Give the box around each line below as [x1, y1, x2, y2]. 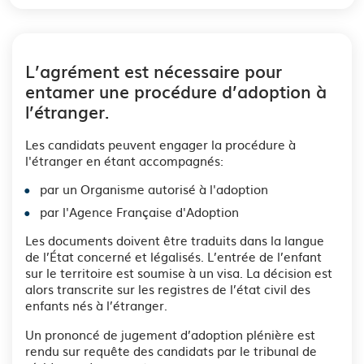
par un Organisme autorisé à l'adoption [40, 179, 268, 198]
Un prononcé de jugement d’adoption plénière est [25, 324, 315, 344]
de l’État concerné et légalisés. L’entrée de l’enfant [25, 246, 322, 266]
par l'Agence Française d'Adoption [40, 201, 239, 221]
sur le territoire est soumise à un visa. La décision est [25, 262, 332, 282]
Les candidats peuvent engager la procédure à [25, 134, 296, 154]
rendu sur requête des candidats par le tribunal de [25, 340, 317, 360]
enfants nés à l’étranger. [25, 295, 167, 314]
